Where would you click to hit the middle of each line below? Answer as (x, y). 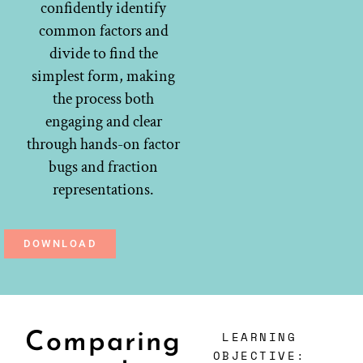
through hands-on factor (104, 145)
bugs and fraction (104, 167)
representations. (104, 190)
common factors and (103, 31)
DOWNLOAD (60, 244)
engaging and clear (103, 122)
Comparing (104, 344)
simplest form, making (104, 77)
